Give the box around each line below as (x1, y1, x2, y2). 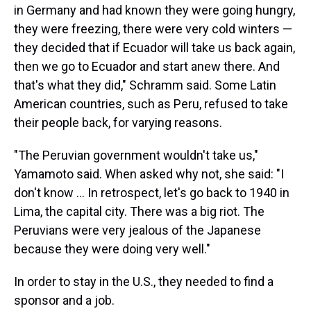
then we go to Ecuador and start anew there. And (14, 59, 280, 74)
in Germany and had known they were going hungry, (14, 3, 295, 17)
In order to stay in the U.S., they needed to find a (14, 274, 274, 289)
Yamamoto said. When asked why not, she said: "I (14, 167, 284, 181)
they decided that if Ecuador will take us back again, (14, 40, 295, 55)
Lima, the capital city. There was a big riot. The (14, 204, 264, 219)
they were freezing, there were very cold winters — (14, 22, 292, 36)
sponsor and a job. (14, 293, 115, 308)
